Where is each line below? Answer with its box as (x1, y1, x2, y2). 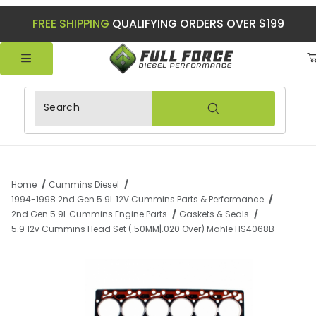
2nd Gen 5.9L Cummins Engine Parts (11, 208, 167, 221)
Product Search (34, 92, 121, 109)
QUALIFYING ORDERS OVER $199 (109, 16, 284, 32)
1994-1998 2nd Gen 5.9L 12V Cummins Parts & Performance (11, 193, 264, 206)
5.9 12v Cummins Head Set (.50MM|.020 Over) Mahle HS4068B (11, 223, 274, 236)
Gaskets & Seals (178, 208, 249, 221)
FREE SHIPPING (32, 16, 109, 32)
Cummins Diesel (48, 178, 119, 191)
